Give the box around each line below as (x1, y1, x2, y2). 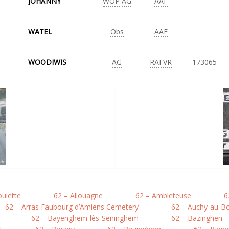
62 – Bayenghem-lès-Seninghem (31, 213, 139, 223)
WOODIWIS (28, 57, 66, 67)
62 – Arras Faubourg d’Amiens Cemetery (5, 202, 139, 212)
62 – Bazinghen (171, 213, 222, 223)
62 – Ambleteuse (135, 191, 191, 200)
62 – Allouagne (54, 191, 103, 200)
